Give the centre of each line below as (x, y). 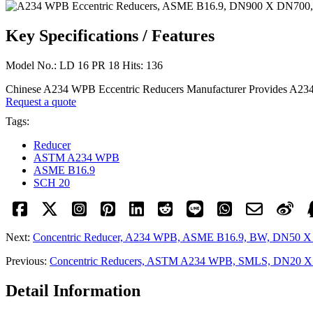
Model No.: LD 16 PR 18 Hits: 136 (84, 65)
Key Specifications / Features (110, 35)
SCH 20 (52, 182)
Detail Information (73, 290)
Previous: (28, 261)
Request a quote (41, 101)
